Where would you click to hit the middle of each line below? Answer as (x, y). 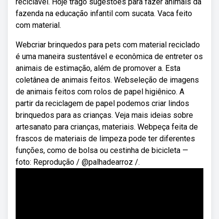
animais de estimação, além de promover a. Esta (98, 68)
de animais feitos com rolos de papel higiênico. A (100, 92)
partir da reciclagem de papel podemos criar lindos (102, 103)
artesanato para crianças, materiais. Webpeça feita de (107, 127)
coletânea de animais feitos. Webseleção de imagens (107, 80)
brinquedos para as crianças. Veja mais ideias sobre (104, 115)
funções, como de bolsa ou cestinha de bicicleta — (102, 150)
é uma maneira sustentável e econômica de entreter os (109, 56)
